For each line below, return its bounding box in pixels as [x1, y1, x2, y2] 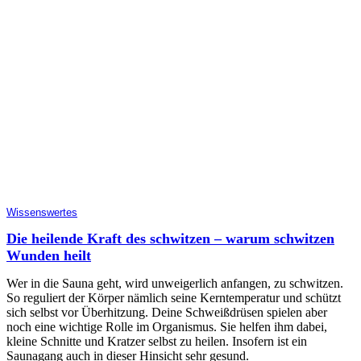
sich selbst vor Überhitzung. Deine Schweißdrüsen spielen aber [6, 305, 327, 319]
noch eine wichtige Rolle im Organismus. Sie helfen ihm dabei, [6, 319, 327, 334]
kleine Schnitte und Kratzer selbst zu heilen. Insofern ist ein [6, 334, 307, 348]
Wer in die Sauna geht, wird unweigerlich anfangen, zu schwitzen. [6, 276, 343, 290]
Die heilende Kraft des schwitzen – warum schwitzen [6, 230, 334, 247]
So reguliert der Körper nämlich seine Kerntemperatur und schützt [6, 290, 341, 305]
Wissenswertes [6, 206, 77, 218]
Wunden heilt [6, 247, 91, 263]
